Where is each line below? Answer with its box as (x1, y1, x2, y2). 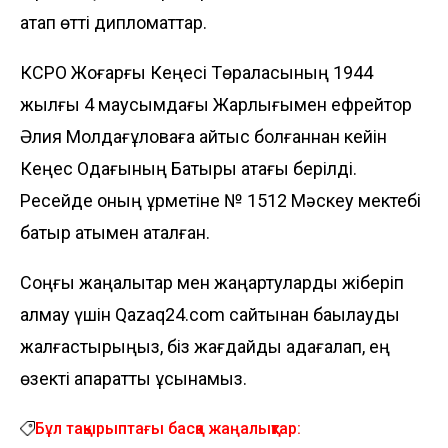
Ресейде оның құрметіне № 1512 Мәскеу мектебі (20, 189, 421, 211)
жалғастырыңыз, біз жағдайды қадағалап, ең (20, 335, 390, 357)
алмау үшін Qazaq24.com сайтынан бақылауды (20, 303, 400, 325)
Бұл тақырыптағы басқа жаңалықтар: (35, 418, 301, 438)
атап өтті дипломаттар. (20, 11, 207, 33)
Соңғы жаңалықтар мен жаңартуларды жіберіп (20, 271, 404, 293)
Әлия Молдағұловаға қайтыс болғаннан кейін (20, 125, 387, 147)
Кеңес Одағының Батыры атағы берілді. (20, 157, 357, 179)
